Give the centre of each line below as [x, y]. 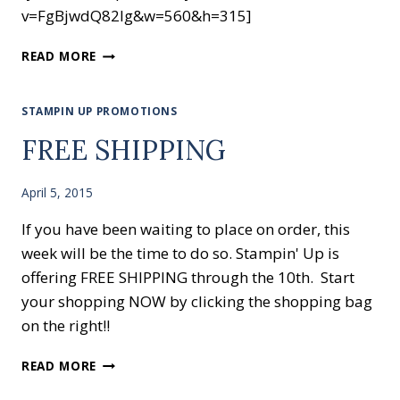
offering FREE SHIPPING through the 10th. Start [188, 277]
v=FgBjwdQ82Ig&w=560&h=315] [138, 16]
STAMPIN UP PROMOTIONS [100, 111]
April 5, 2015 [57, 192]
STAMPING [130, 52]
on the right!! [66, 325]
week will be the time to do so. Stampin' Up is [180, 253]
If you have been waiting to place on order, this [186, 229]
